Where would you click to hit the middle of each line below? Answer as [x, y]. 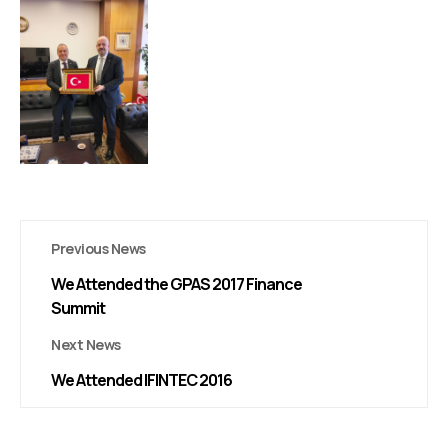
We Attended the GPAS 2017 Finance [176, 284]
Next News [86, 344]
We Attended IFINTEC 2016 [141, 380]
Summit [78, 308]
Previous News [98, 248]
